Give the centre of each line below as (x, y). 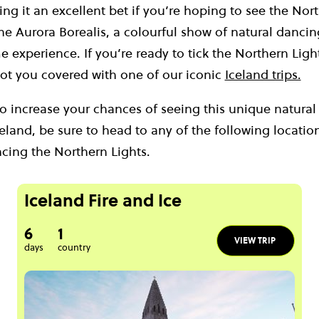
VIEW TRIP (255, 240)
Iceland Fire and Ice (103, 200)
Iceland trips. (263, 74)
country (74, 247)
